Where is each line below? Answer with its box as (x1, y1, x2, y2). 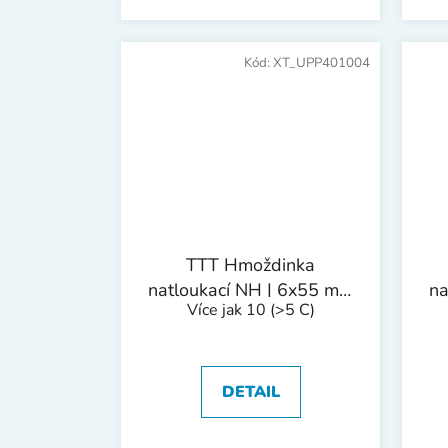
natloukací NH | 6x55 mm (147, 277, 354, 302)
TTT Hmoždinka (186, 252, 315, 277)
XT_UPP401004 (273, 54, 370, 73)
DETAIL (221, 380, 280, 403)
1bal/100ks (203, 302, 298, 327)
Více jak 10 (186, 298, 270, 321)
